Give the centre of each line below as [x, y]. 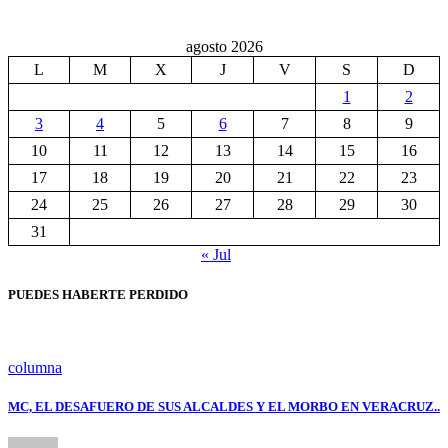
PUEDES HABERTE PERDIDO [98, 294]
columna [35, 367]
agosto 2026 [224, 47]
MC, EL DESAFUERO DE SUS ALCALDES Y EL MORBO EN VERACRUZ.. [224, 406]
